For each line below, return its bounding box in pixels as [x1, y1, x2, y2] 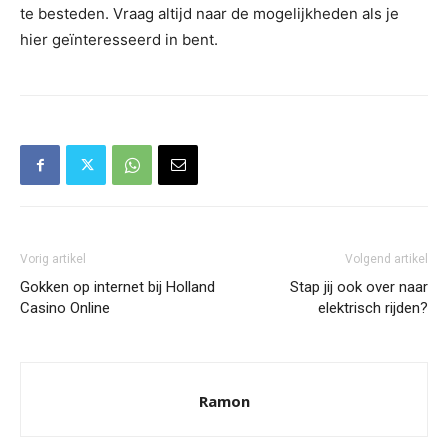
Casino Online [20, 298, 110, 317]
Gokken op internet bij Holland [20, 277, 215, 296]
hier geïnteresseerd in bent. [20, 29, 218, 49]
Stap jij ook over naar [290, 277, 428, 296]
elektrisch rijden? [318, 298, 428, 317]
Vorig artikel [20, 251, 86, 266]
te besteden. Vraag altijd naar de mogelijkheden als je [20, 3, 399, 23]
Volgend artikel [345, 251, 428, 266]
